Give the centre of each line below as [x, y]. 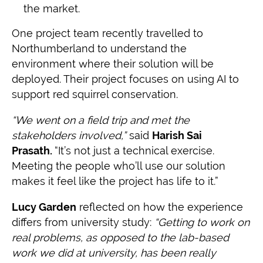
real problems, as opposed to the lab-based [120, 237]
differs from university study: [83, 222]
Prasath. [33, 151]
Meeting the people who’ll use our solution [119, 166]
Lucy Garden [44, 207]
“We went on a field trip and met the [101, 120]
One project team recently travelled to [107, 33]
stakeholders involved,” [69, 135]
